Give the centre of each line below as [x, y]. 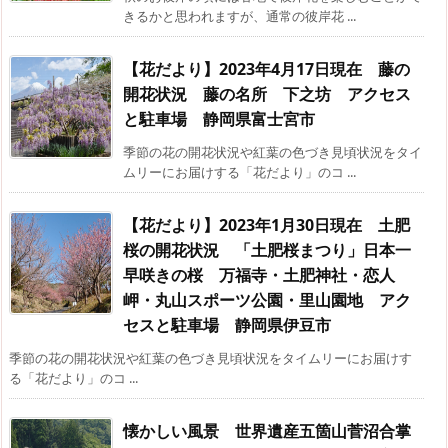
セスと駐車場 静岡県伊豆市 [227, 324]
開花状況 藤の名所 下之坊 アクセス [267, 93]
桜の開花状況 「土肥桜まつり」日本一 [267, 249]
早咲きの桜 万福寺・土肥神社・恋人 [259, 274]
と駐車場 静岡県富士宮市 [219, 118]
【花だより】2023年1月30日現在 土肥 [266, 224]
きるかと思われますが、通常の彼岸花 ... [239, 15]
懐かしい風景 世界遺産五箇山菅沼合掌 [267, 430]
